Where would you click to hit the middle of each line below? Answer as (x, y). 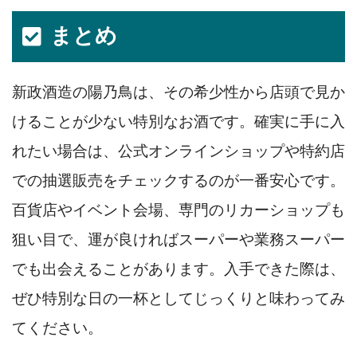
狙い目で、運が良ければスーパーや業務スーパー (178, 239)
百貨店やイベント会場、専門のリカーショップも (178, 210)
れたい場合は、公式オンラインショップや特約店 (178, 151)
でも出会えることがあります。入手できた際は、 (178, 269)
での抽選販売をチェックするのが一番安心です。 (178, 180)
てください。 (57, 328)
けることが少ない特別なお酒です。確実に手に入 (178, 121)
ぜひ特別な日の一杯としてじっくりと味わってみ (178, 298)
